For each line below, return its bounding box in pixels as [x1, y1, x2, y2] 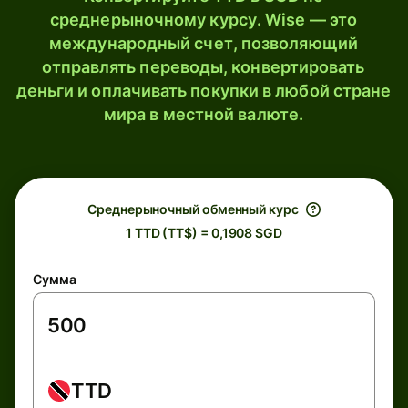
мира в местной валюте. [104, 105, 303, 124]
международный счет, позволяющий [49, 34, 358, 53]
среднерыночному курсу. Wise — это [50, 10, 357, 29]
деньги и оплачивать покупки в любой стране [15, 81, 392, 100]
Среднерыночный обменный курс [87, 201, 299, 217]
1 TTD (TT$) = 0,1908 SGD [126, 225, 282, 240]
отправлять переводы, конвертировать [42, 57, 365, 76]
